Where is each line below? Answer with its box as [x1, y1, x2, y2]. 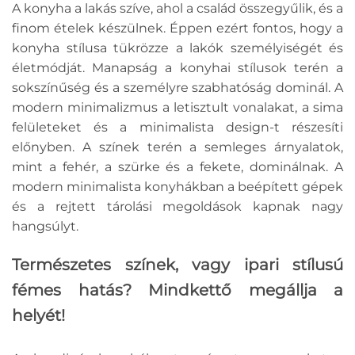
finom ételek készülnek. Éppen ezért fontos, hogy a [12, 20, 343, 36]
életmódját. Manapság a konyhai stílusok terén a [12, 59, 343, 75]
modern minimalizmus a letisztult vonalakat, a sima [12, 99, 343, 115]
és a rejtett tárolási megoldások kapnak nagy [12, 198, 343, 214]
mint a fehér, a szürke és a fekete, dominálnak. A [12, 158, 343, 174]
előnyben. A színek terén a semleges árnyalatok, [12, 139, 343, 155]
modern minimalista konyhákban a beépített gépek [12, 178, 343, 194]
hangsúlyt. [12, 218, 78, 234]
